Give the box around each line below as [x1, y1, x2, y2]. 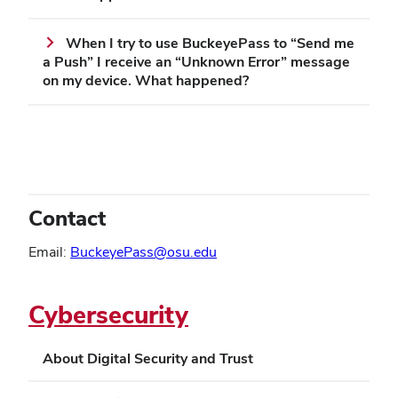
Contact [28, 203, 106, 232]
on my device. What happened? [43, 71, 249, 91]
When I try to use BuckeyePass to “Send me [66, 34, 354, 53]
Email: [28, 242, 70, 261]
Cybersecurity [28, 298, 188, 330]
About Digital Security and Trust [43, 348, 253, 368]
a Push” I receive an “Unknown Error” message [43, 52, 350, 72]
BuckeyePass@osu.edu [70, 242, 217, 261]
